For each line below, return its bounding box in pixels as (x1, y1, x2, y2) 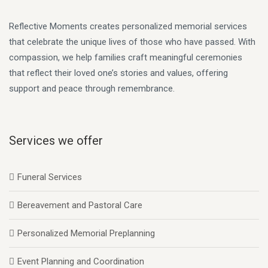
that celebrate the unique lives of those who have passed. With (9, 36, 255, 47)
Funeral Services (17, 172, 82, 182)
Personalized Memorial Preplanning (17, 228, 155, 239)
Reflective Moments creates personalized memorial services (9, 21, 247, 32)
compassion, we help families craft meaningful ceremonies (9, 52, 242, 63)
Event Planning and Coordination (17, 256, 144, 267)
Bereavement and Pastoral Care (17, 200, 142, 211)
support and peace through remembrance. (9, 83, 175, 94)
